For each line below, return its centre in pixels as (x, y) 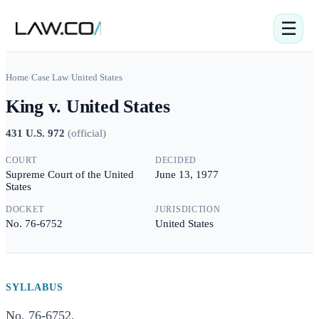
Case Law (50, 77)
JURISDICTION (188, 209)
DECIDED (176, 160)
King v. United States (88, 106)
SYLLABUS (35, 287)
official (87, 133)
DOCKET (25, 209)
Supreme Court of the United (70, 174)
